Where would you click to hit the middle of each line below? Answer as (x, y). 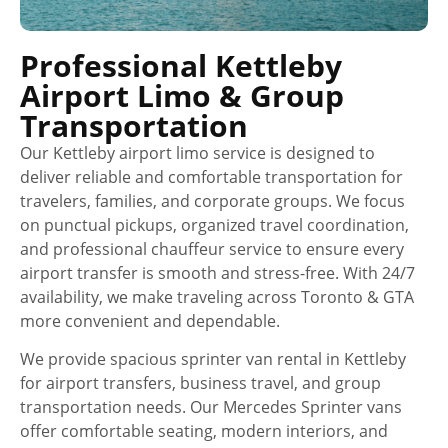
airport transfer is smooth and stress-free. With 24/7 (217, 272)
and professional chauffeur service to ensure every (212, 248)
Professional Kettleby (181, 65)
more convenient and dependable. (150, 320)
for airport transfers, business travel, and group (200, 382)
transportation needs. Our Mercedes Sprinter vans (211, 406)
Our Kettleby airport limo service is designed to (197, 152)
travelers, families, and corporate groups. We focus (212, 200)
